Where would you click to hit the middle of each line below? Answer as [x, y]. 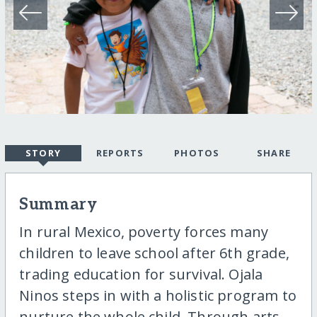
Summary [58, 205]
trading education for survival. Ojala [141, 275]
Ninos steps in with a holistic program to [158, 296]
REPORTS [120, 153]
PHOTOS [197, 153]
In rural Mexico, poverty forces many [144, 232]
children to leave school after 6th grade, [154, 253]
